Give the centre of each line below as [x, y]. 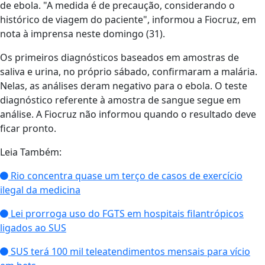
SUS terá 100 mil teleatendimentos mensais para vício [129, 252]
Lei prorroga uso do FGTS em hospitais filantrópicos [126, 214]
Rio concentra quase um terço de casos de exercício [125, 176]
